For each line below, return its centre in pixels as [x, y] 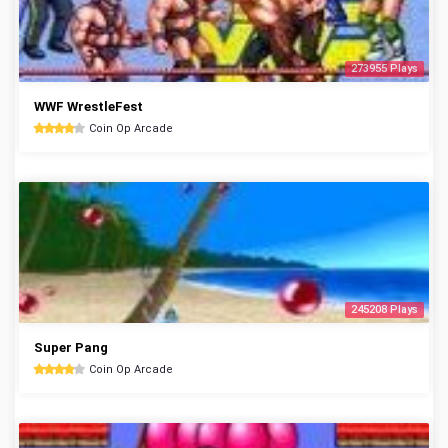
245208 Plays [384, 309]
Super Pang [71, 347]
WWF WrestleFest [88, 106]
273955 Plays [384, 68]
